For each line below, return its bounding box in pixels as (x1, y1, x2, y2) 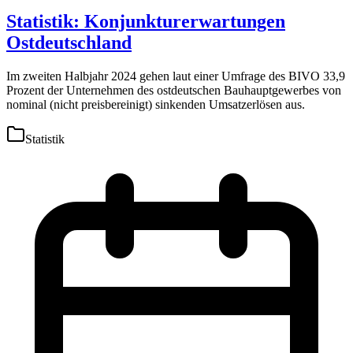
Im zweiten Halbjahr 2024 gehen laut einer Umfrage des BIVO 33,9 (6, 69, 345, 84)
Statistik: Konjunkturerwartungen (6, 11, 285, 32)
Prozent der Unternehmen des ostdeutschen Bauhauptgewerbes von (6, 84, 341, 98)
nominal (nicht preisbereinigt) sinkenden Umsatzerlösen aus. (6, 98, 305, 112)
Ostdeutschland (6, 32, 132, 54)
